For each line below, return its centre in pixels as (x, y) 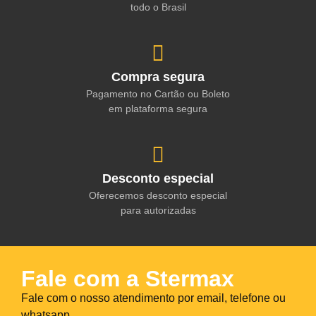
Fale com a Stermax (128, 279)
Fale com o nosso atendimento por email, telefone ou (153, 298)
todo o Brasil (158, 7)
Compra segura (158, 77)
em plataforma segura (158, 109)
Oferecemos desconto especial (158, 196)
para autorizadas (158, 211)
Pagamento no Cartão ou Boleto (158, 94)
